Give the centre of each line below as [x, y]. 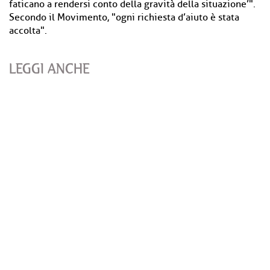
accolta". [28, 31]
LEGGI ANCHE [49, 68]
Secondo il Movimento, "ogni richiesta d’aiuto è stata [124, 17]
